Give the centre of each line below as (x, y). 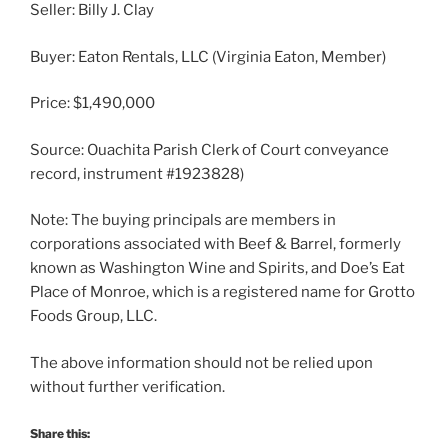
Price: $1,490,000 (92, 103)
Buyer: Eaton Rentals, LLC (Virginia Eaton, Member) (208, 56)
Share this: (60, 434)
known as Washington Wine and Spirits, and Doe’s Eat (217, 268)
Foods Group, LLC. (93, 316)
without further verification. (127, 386)
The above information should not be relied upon (201, 362)
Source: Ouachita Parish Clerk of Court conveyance (209, 149)
